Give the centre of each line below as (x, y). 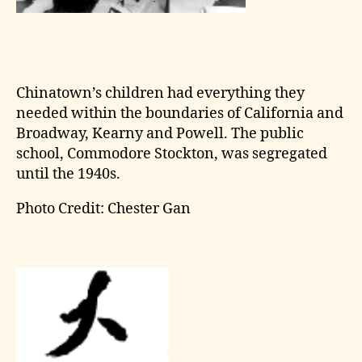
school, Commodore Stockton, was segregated (172, 154)
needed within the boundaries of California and (180, 113)
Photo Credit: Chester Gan (103, 208)
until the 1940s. (68, 174)
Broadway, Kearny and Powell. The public (160, 133)
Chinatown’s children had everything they (160, 93)
